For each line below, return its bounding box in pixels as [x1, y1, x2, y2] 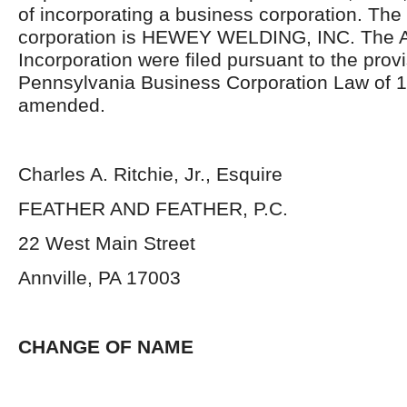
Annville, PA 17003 [18, 267, 181, 288]
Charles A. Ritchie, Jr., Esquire [18, 164, 283, 184]
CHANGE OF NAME [18, 336, 194, 357]
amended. [18, 94, 105, 115]
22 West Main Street [18, 233, 195, 253]
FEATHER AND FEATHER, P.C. [18, 198, 288, 219]
